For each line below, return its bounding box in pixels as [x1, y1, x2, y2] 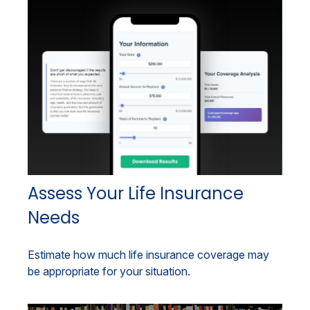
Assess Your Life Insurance [28, 181, 244, 205]
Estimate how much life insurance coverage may [28, 247, 269, 262]
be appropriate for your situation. [28, 264, 190, 278]
